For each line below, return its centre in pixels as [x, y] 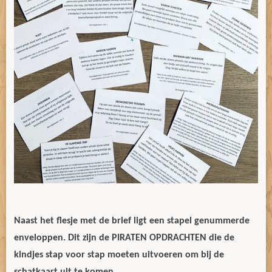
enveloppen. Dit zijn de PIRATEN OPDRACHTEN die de [124, 238]
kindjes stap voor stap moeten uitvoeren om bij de [119, 255]
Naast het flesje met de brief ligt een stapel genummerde [132, 221]
